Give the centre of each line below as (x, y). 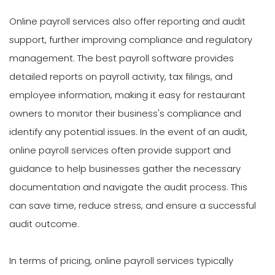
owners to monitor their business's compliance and (125, 114)
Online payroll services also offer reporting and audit (127, 21)
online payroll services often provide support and (120, 150)
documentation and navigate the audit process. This (128, 187)
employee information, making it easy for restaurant (127, 95)
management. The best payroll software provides (122, 58)
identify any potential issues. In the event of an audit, (128, 132)
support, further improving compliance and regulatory (131, 40)
